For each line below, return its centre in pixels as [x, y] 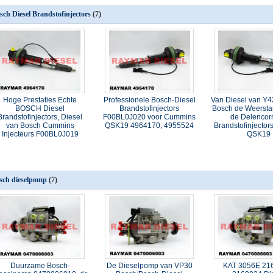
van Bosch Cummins [40, 126]
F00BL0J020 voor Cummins [150, 117]
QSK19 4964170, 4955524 [150, 126]
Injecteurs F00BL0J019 [40, 134]
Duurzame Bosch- [40, 266]
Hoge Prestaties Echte [40, 100]
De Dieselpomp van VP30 [149, 266]
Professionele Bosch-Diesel [149, 100]
